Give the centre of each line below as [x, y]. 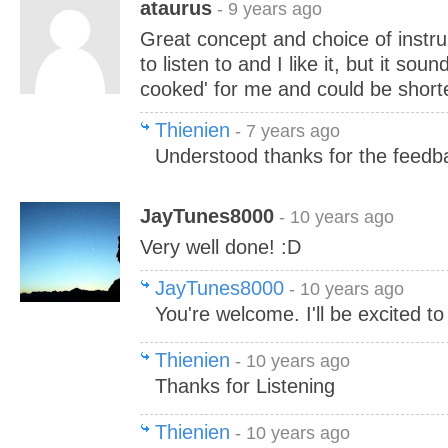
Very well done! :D [220, 247]
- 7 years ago [285, 131]
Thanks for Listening [245, 386]
